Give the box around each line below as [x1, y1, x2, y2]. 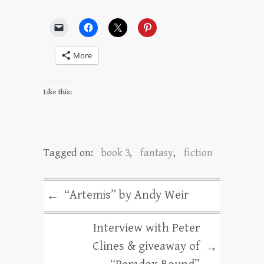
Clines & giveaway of [93, 239, 200, 253]
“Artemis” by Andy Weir [64, 188, 189, 202]
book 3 [101, 147, 130, 159]
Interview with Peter [93, 221, 200, 235]
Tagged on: [44, 147, 95, 159]
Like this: [44, 88, 72, 96]
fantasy [140, 147, 173, 159]
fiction [184, 147, 213, 159]
